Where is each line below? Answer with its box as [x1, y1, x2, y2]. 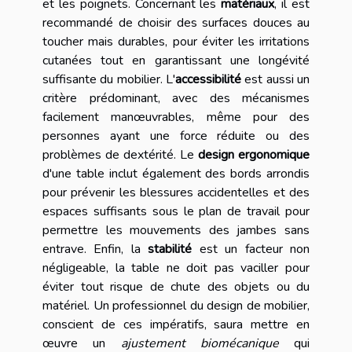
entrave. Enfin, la [42, 240, 148, 258]
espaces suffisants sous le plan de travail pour [42, 202, 310, 220]
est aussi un [241, 70, 310, 88]
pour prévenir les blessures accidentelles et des [42, 183, 310, 201]
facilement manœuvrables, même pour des [42, 108, 310, 126]
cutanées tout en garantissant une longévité [42, 51, 310, 69]
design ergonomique [198, 145, 310, 163]
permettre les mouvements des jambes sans [42, 221, 310, 239]
